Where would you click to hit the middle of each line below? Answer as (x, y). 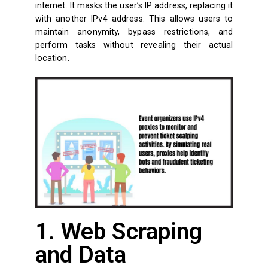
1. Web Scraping (119, 232)
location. (53, 58)
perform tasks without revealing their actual (134, 45)
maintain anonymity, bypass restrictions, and (134, 31)
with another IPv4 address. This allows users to (134, 18)
